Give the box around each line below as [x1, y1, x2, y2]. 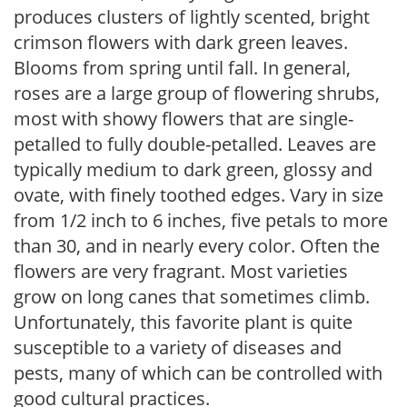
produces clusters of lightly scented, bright [14, 5, 370, 29]
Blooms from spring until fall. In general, [14, 55, 351, 80]
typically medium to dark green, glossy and [14, 157, 372, 182]
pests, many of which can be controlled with [14, 361, 382, 385]
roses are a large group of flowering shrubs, [14, 81, 380, 105]
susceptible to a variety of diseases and [14, 335, 342, 360]
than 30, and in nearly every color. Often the [14, 233, 380, 258]
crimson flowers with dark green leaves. [14, 30, 348, 55]
